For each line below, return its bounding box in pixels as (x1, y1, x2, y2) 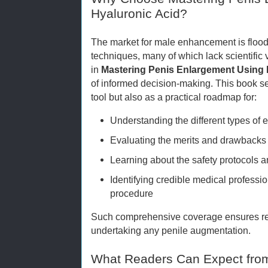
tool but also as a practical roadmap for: (91, 92, 257, 103)
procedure (110, 187, 154, 199)
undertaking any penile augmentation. (91, 224, 251, 236)
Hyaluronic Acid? (91, 7, 187, 22)
